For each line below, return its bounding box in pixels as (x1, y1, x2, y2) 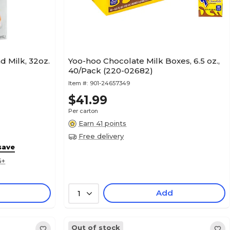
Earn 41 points (79, 119, 126, 127)
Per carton (68, 107, 98, 114)
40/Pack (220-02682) (68, 66, 153, 75)
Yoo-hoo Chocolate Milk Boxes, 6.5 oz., (68, 56, 220, 66)
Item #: (68, 80, 88, 87)
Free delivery (79, 132, 124, 140)
